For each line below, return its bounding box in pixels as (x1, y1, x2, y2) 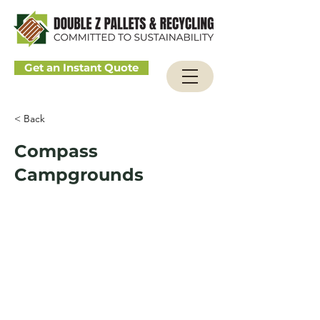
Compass (14, 141, 98, 161)
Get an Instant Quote (24, 61, 139, 74)
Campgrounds (14, 164, 144, 185)
